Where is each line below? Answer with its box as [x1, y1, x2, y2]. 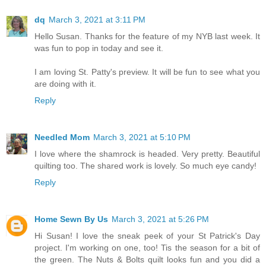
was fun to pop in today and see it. [34, 43, 163, 53]
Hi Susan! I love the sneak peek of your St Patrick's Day [34, 230, 260, 240]
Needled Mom [34, 132, 90, 142]
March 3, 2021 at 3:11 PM [49, 15, 145, 25]
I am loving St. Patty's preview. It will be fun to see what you [34, 67, 260, 77]
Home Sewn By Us [34, 214, 108, 224]
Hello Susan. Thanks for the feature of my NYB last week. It [34, 31, 260, 42]
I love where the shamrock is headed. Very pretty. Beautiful [34, 149, 260, 159]
